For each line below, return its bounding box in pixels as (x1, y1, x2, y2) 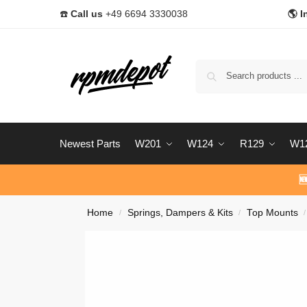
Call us (71, 8, 103, 20)
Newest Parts (60, 138, 121, 150)
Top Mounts (246, 208, 298, 219)
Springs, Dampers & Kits (127, 208, 233, 219)
